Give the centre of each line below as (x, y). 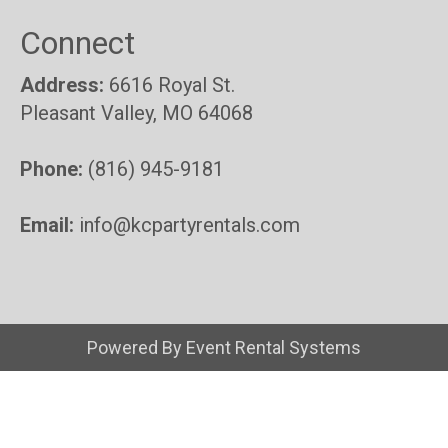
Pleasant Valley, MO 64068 (136, 113)
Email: (47, 225)
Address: (62, 85)
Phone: (51, 169)
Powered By (136, 347)
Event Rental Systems (273, 347)
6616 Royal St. (169, 85)
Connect (77, 43)
